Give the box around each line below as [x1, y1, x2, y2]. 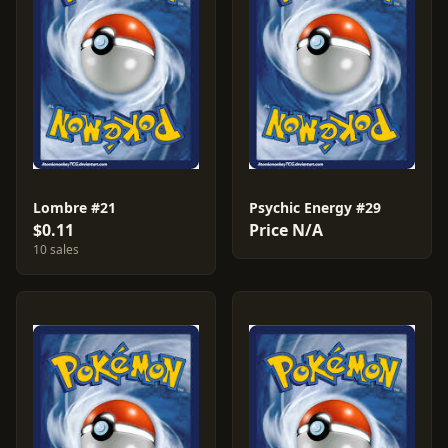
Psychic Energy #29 [249, 198, 381, 217]
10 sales [33, 241, 79, 258]
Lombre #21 [33, 198, 116, 217]
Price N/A [249, 219, 323, 241]
